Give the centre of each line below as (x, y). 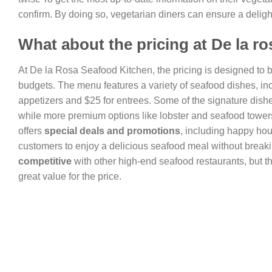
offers (31, 131)
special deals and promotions (112, 131)
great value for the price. (70, 176)
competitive (45, 161)
